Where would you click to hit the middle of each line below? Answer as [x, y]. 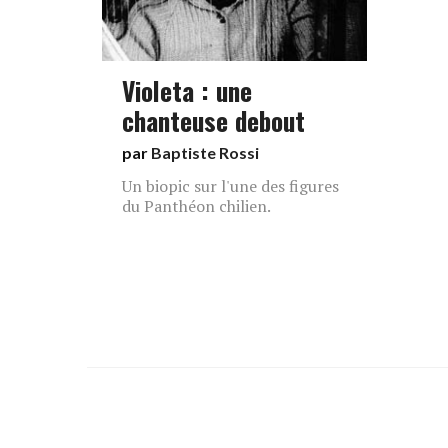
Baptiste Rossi [205, 152]
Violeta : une [187, 90]
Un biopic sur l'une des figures [230, 186]
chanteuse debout [213, 120]
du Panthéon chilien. [196, 206]
